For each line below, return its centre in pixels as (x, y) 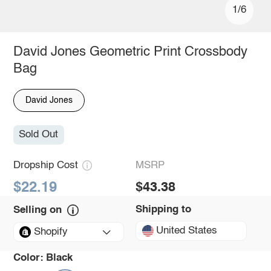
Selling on (37, 211)
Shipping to (163, 210)
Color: (28, 258)
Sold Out (39, 135)
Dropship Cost (45, 165)
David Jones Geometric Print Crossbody (130, 52)
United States (187, 230)
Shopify (51, 232)
